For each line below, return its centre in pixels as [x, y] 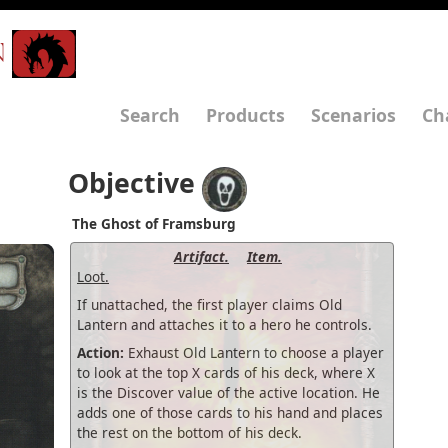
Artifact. [201, 256]
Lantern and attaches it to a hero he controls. [224, 324]
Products [245, 115]
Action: [100, 352]
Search [150, 115]
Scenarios [353, 115]
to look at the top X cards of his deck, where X [226, 372]
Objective [131, 183]
